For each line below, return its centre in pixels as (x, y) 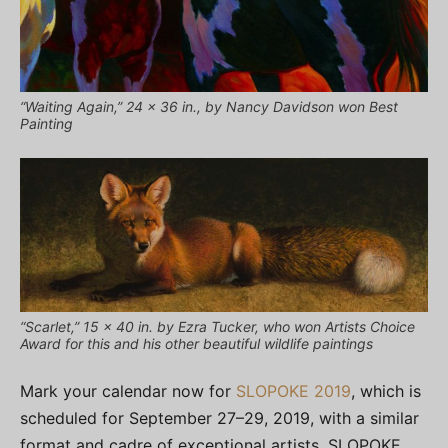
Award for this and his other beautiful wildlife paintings (196, 343)
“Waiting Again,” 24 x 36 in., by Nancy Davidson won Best (209, 107)
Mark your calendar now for (128, 390)
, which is (386, 390)
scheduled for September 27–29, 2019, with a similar (219, 417)
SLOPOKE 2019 (293, 390)
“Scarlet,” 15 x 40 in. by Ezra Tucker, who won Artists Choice (217, 326)
